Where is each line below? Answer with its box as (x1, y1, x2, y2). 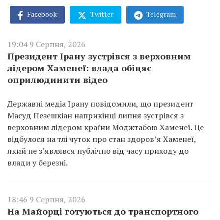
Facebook (26, 9, 57, 19)
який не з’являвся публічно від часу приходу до (7, 145, 189, 156)
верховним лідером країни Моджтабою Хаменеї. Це (7, 121, 204, 133)
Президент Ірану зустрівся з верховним (7, 50, 191, 62)
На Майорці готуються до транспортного (7, 205, 198, 217)
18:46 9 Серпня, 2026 (7, 193, 85, 205)
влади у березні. (7, 157, 68, 168)
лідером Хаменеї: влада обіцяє (7, 61, 152, 74)
